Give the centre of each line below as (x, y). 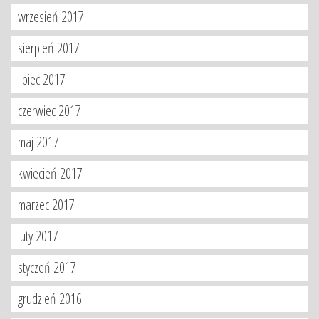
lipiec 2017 (42, 79)
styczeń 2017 (47, 267)
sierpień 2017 (49, 48)
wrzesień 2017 (51, 17)
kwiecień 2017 (50, 173)
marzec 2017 (46, 205)
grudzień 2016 (50, 299)
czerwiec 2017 (49, 111)
